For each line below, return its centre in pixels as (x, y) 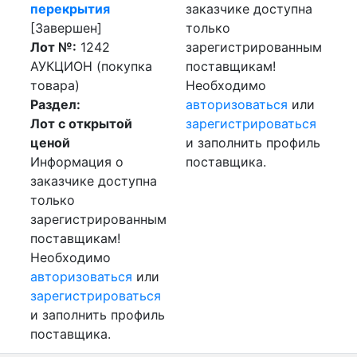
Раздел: (55, 104)
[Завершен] (66, 28)
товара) (55, 85)
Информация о (77, 162)
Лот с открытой (81, 124)
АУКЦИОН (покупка (91, 66)
